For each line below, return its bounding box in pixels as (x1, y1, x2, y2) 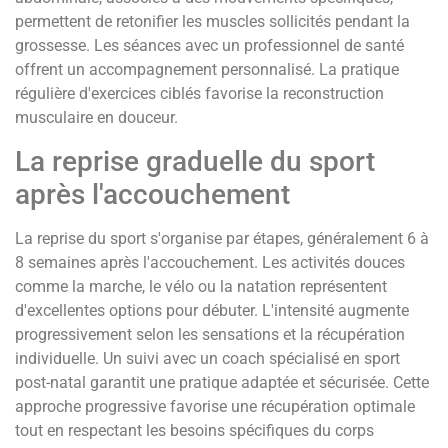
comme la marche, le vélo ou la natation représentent (15, 276, 387, 296)
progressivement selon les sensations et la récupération (15, 324, 405, 344)
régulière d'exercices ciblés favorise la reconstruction (15, 84, 384, 104)
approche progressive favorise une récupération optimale (15, 396, 415, 416)
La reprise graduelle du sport (15, 144, 375, 178)
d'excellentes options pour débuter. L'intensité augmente (15, 300, 409, 320)
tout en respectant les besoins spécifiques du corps (15, 420, 374, 440)
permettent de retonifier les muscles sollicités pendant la (15, 12, 410, 32)
